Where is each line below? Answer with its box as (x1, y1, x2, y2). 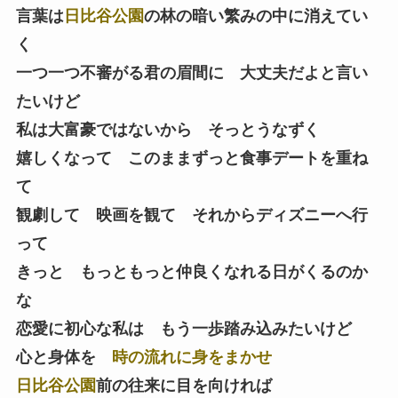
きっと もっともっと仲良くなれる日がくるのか (15, 263, 368, 282)
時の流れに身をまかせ (111, 348, 272, 367)
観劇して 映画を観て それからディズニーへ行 (15, 206, 368, 225)
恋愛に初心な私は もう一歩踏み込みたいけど (15, 320, 352, 338)
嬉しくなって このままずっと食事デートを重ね (15, 149, 368, 168)
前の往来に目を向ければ (95, 377, 272, 395)
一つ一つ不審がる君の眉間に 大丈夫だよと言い (15, 64, 368, 83)
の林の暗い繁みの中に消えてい (143, 7, 368, 26)
